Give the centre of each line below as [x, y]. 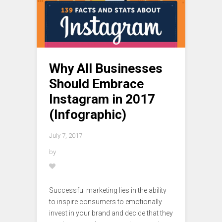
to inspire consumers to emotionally [106, 202]
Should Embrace [96, 84]
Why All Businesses [106, 69]
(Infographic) [88, 115]
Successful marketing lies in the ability [108, 191]
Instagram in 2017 [102, 99]
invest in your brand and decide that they [111, 213]
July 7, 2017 [66, 136]
